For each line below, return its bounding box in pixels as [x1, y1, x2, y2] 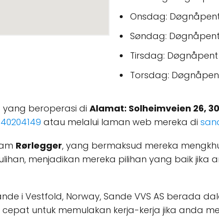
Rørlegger [16, 139, 62, 152]
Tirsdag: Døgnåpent [130, 49, 218, 62]
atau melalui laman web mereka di [41, 116, 200, 129]
